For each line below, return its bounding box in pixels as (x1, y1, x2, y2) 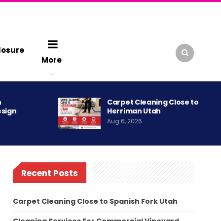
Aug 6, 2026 (107, 117, 142, 126)
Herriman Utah (107, 106, 161, 116)
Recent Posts (21, 167, 78, 179)
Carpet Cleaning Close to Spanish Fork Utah (13, 196, 178, 207)
